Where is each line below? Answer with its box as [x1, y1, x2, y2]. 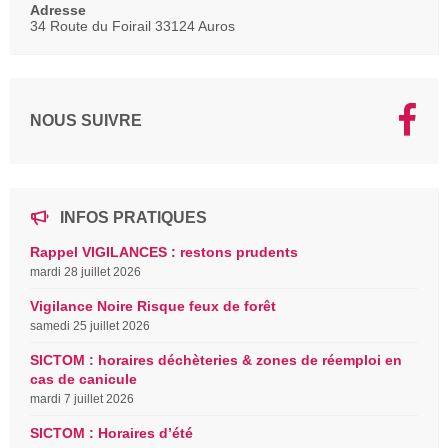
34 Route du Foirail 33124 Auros [30, 17, 235, 34]
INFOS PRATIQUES [60, 208, 207, 226]
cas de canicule [30, 370, 137, 387]
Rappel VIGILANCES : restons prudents [30, 243, 298, 260]
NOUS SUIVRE [30, 112, 142, 130]
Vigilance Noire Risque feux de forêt [30, 297, 276, 314]
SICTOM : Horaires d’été [30, 424, 193, 441]
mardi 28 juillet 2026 [30, 264, 141, 279]
